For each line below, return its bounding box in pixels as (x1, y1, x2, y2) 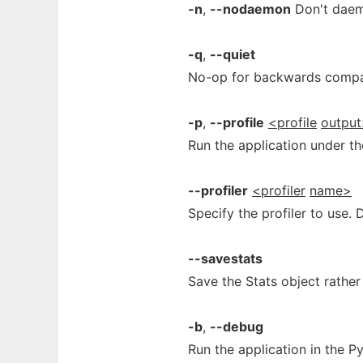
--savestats (188, 250, 263, 267)
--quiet (210, 46, 255, 62)
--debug (210, 318, 263, 335)
